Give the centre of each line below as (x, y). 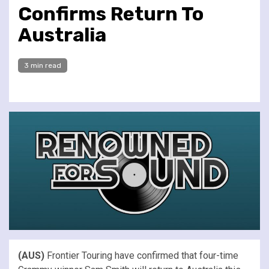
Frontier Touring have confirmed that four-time (141, 255)
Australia (62, 35)
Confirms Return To (111, 14)
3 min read (43, 65)
